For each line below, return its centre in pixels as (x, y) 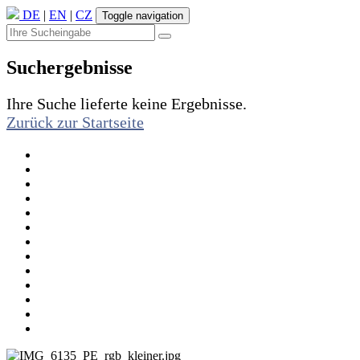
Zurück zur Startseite (75, 122)
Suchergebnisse (70, 67)
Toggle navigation (143, 16)
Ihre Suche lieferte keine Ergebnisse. (127, 103)
